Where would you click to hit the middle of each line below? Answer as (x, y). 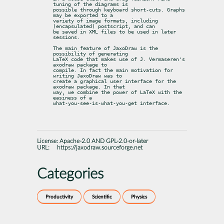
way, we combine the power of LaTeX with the (117, 92)
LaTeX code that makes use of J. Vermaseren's (119, 59)
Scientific (102, 197)
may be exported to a (83, 15)
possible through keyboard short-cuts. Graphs (119, 9)
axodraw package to (80, 64)
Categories (70, 174)
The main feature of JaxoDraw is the (105, 48)
